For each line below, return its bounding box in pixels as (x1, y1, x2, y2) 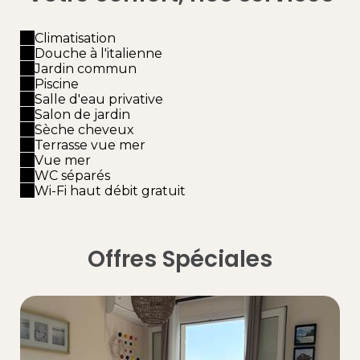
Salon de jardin (35, 106, 130, 122)
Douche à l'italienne (35, 45, 162, 61)
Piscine (35, 76, 79, 92)
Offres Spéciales (88, 243, 272, 275)
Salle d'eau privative (35, 91, 163, 107)
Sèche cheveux (35, 121, 134, 137)
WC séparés (35, 167, 110, 183)
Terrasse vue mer (35, 137, 145, 153)
